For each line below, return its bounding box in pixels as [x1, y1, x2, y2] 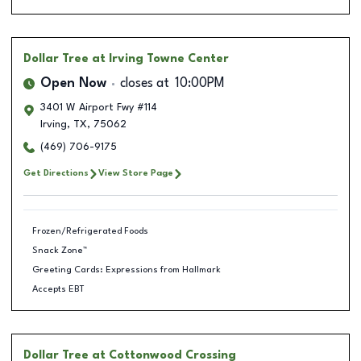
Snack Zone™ [31, 245, 87, 255]
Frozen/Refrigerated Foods [31, 226, 148, 236]
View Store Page [98, 168, 173, 178]
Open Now [40, 77, 106, 90]
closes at [120, 77, 169, 90]
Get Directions [23, 168, 89, 178]
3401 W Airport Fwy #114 [40, 102, 157, 113]
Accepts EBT [31, 284, 85, 294]
